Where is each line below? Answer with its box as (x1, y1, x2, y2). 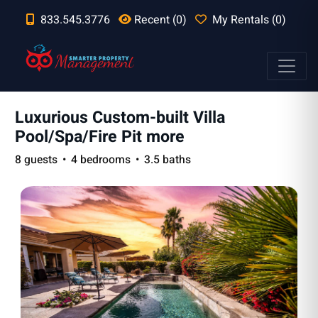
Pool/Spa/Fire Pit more (14, 124, 185, 149)
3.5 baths (143, 151, 191, 168)
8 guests (14, 151, 57, 168)
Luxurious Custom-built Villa (14, 105, 225, 130)
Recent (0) (134, 11, 187, 28)
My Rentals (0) (212, 11, 286, 28)
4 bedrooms (70, 151, 131, 168)
